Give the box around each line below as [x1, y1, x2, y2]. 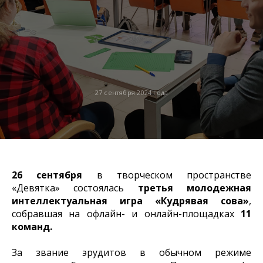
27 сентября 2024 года [95, 87, 168, 97]
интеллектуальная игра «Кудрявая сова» [12, 194, 249, 207]
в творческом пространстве [82, 168, 251, 181]
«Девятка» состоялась [12, 181, 138, 194]
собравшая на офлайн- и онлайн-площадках [12, 207, 241, 220]
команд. [12, 220, 52, 233]
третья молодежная [137, 181, 252, 194]
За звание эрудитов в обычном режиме [12, 245, 251, 259]
